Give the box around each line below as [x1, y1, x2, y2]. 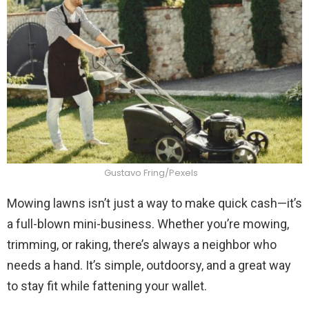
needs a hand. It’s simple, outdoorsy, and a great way [7, 258, 291, 273]
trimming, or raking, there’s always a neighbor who [7, 237, 277, 252]
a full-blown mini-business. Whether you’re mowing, [7, 217, 289, 232]
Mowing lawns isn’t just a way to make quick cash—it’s [7, 196, 302, 211]
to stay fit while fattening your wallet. [7, 279, 207, 294]
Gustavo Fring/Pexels [104, 166, 198, 180]
